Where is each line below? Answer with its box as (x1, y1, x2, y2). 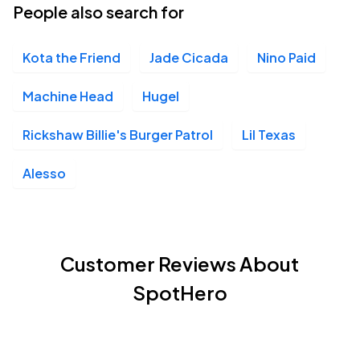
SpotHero (133, 280, 227, 305)
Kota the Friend (22, 49, 121, 66)
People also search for (13, 2, 184, 22)
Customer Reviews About (60, 252, 300, 276)
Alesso (22, 165, 66, 182)
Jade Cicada (149, 49, 228, 66)
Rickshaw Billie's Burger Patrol (22, 126, 213, 143)
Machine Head (22, 88, 113, 104)
